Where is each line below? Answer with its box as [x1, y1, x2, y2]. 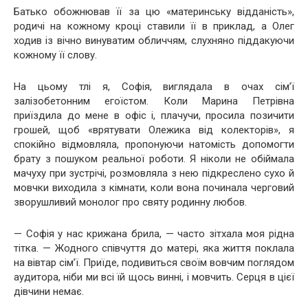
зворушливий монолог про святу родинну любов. [14, 195, 247, 208]
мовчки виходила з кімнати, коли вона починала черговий [14, 181, 294, 194]
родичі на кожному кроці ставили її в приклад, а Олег [14, 19, 294, 32]
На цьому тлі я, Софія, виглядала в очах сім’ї [14, 80, 294, 93]
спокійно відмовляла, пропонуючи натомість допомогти [14, 137, 294, 151]
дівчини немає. [14, 285, 84, 298]
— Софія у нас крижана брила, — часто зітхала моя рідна [14, 227, 294, 240]
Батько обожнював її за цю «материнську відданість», [14, 5, 294, 18]
